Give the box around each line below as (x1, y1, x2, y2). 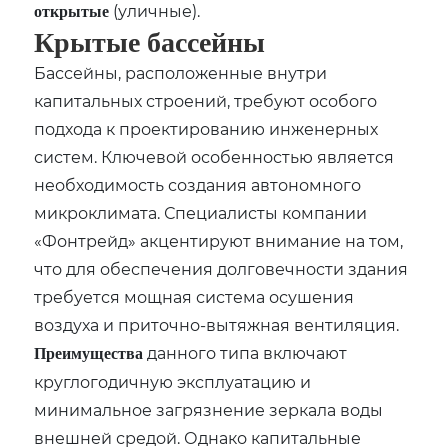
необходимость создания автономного (34, 173, 362, 195)
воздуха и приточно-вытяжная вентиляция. (34, 313, 400, 335)
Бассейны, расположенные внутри (34, 61, 328, 83)
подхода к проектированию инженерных (34, 117, 379, 139)
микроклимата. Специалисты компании (34, 201, 368, 223)
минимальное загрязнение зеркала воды (34, 398, 384, 420)
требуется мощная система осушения (34, 285, 355, 307)
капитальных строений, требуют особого (34, 89, 378, 111)
